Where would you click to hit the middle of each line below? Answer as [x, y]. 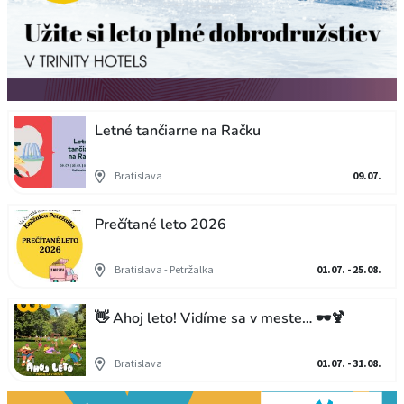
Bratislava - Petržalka [164, 269]
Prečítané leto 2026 [161, 225]
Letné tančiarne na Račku [178, 131]
